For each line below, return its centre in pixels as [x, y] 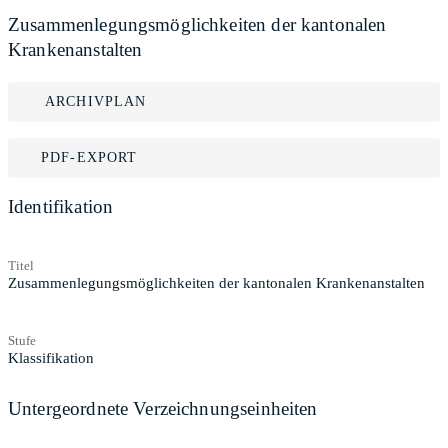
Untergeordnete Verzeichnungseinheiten [163, 408]
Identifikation [61, 206]
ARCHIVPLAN [96, 101]
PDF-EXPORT [89, 157]
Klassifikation [51, 357]
